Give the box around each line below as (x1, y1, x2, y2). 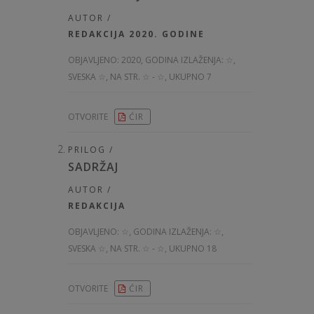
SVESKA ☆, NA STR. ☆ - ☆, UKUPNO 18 (68, 243, 217, 255)
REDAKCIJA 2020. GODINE (68, 28, 205, 41)
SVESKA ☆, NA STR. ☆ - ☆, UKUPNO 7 (68, 71, 212, 83)
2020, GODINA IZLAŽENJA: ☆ (121, 54, 233, 67)
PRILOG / (68, 144, 114, 156)
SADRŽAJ (68, 159, 118, 175)
